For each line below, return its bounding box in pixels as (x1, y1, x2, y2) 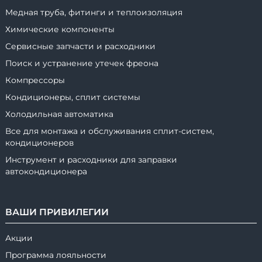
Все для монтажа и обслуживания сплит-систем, (5, 126, 214, 136)
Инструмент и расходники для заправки (5, 155, 177, 165)
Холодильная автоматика (5, 109, 113, 119)
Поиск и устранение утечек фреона (5, 58, 158, 68)
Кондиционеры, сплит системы (5, 92, 140, 102)
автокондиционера (5, 167, 87, 177)
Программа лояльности (5, 250, 106, 260)
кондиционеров (5, 138, 74, 148)
